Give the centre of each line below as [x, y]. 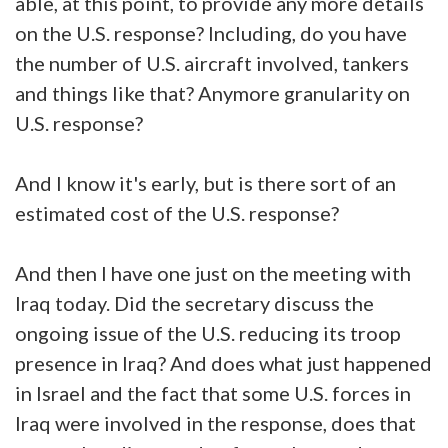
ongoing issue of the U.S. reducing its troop [208, 332]
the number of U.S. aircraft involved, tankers [212, 62]
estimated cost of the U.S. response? [179, 212]
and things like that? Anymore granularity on [212, 92]
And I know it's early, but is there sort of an [205, 182]
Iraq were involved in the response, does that [215, 422]
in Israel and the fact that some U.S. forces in [213, 392]
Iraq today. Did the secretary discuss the [194, 302]
